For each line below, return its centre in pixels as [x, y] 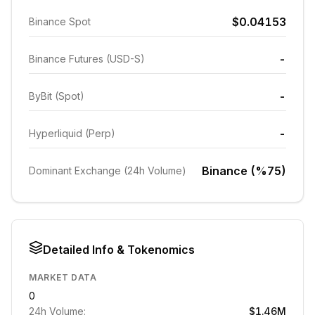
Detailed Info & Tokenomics [119, 250]
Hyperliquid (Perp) [72, 133]
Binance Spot [60, 21]
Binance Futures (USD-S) [87, 59]
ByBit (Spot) [57, 96]
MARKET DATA [63, 277]
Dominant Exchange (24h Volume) [108, 171]
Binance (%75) [244, 171]
